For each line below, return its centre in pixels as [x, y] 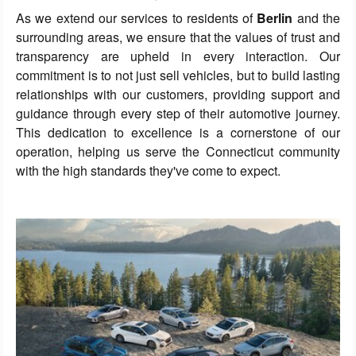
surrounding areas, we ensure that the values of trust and [178, 37]
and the [317, 17]
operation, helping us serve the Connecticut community [178, 151]
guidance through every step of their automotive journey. [178, 113]
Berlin [273, 17]
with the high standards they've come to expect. [148, 170]
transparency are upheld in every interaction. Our [178, 56]
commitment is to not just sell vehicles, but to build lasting [178, 75]
